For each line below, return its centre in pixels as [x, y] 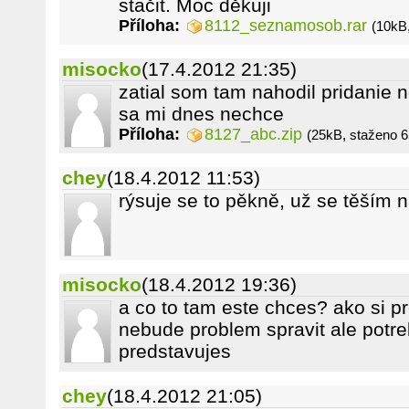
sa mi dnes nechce [201, 114]
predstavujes [175, 351]
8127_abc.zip [253, 134]
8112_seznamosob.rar [286, 26]
